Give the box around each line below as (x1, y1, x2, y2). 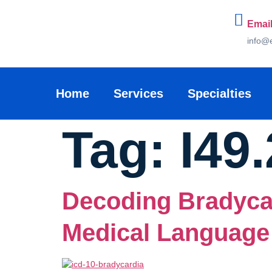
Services (113, 87, 163, 101)
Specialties (187, 87, 251, 101)
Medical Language (62, 219, 270, 246)
